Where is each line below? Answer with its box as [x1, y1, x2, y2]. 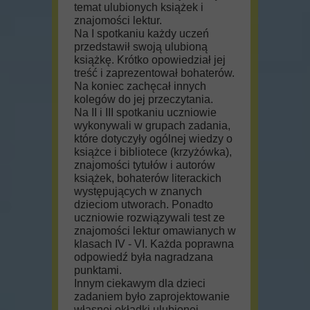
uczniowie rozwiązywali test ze [74, 212, 225, 224]
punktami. [74, 264, 122, 276]
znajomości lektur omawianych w [74, 225, 236, 237]
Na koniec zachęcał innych [74, 80, 206, 92]
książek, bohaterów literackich [74, 172, 221, 184]
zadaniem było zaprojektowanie [74, 291, 230, 302]
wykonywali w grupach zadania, [74, 120, 230, 131]
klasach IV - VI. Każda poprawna [74, 238, 234, 250]
